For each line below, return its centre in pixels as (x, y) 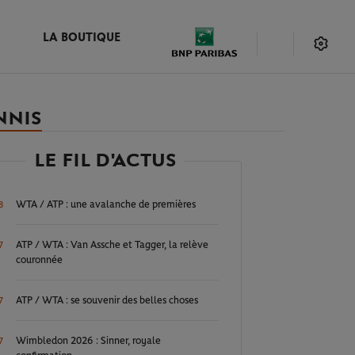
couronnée (40, 260)
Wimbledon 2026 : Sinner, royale (89, 341)
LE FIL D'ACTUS (106, 160)
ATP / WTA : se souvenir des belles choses (107, 301)
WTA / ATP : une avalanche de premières (106, 205)
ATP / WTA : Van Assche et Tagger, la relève (113, 245)
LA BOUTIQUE (82, 38)
